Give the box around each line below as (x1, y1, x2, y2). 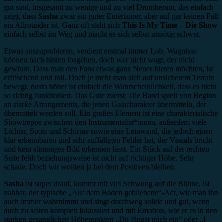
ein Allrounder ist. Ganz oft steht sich (4, 21, 122, 30)
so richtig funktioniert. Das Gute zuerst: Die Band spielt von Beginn (4, 91, 216, 100)
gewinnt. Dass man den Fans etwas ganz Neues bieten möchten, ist (4, 64, 213, 73)
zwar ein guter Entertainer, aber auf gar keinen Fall (60, 12, 218, 21)
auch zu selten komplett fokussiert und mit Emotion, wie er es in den (4, 206, 217, 215)
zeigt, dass (4, 12, 38, 21)
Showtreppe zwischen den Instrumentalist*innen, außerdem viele (4, 118, 207, 127)
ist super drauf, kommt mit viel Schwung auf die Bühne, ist (26, 179, 210, 188)
